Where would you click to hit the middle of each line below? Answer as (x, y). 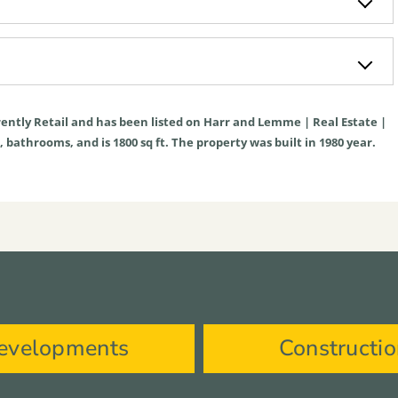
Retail (51, 121)
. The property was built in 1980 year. (271, 142)
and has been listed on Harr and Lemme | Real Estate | (227, 121)
